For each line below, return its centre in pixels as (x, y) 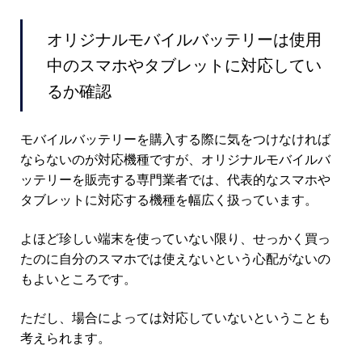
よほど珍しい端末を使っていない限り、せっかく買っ (175, 239)
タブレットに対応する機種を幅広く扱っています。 (169, 200)
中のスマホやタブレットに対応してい (184, 65)
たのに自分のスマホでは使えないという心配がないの (175, 259)
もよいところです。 (78, 279)
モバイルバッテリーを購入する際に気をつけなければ (175, 139)
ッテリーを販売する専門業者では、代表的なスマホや (175, 180)
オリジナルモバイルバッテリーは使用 (184, 39)
